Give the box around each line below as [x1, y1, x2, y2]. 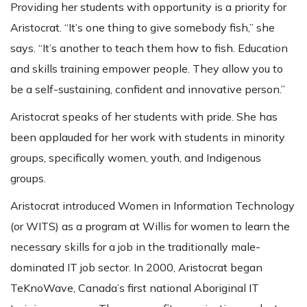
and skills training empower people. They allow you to [10, 62, 283, 76]
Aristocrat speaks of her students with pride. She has [10, 110, 278, 124]
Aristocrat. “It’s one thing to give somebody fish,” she [10, 21, 275, 35]
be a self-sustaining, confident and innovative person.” [10, 82, 285, 97]
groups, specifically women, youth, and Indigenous [10, 151, 261, 165]
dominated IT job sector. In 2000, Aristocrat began [10, 260, 262, 275]
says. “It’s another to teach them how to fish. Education [10, 41, 288, 56]
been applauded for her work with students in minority [10, 130, 285, 145]
